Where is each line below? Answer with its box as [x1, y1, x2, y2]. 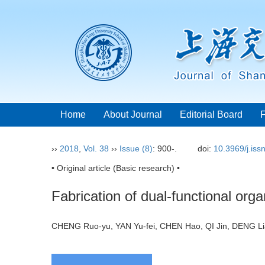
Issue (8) [119, 144, 153, 153]
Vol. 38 [83, 144, 109, 153]
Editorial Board [180, 109, 243, 119]
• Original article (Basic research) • [51, 163, 180, 173]
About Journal [104, 109, 162, 119]
